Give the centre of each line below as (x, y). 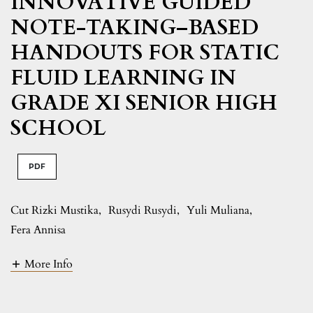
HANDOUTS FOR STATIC (145, 52)
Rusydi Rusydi (143, 210)
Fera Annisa (38, 230)
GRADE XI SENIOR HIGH (144, 103)
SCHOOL (58, 128)
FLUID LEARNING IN (123, 78)
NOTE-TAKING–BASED (134, 27)
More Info (49, 264)
